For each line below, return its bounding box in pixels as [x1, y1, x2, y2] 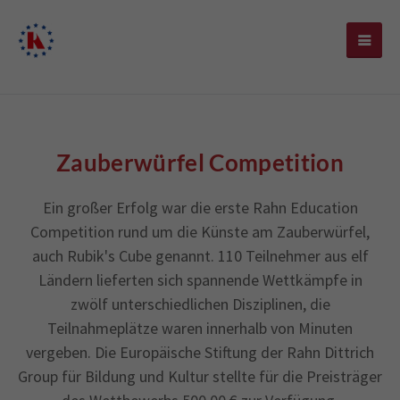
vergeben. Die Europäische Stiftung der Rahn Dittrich [26, 342, 374, 362]
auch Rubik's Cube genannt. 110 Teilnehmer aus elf [31, 246, 369, 266]
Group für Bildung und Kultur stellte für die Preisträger [18, 366, 382, 387]
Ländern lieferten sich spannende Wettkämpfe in [37, 270, 362, 290]
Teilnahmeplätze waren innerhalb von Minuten [47, 318, 353, 338]
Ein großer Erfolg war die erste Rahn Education [42, 197, 358, 218]
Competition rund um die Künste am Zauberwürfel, [30, 221, 370, 242]
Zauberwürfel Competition [56, 148, 344, 177]
